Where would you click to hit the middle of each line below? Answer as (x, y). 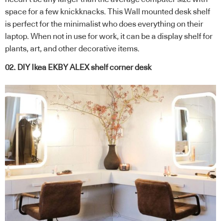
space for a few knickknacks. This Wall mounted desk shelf (108, 12)
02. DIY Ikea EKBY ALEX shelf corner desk (78, 67)
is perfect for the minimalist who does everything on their (104, 24)
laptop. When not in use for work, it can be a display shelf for (109, 37)
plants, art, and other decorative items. (72, 49)
